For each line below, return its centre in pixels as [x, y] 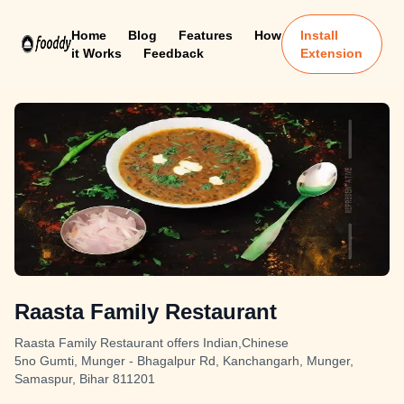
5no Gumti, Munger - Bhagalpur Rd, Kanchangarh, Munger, [184, 361]
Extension [332, 53]
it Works [96, 53]
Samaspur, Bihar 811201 [85, 379]
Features [205, 35]
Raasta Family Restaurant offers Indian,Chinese [151, 343]
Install [320, 35]
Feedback [173, 53]
